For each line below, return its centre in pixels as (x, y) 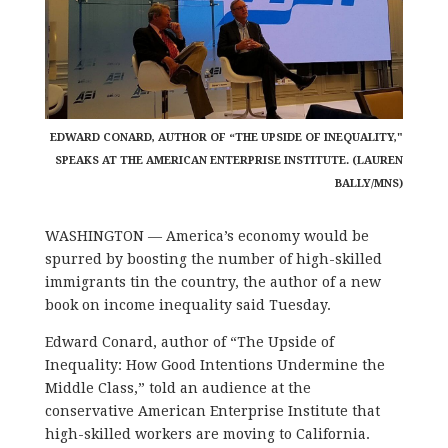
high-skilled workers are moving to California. (207, 433)
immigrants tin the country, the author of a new (212, 281)
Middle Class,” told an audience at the (177, 387)
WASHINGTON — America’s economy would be (206, 235)
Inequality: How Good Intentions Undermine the (214, 364)
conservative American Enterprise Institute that (212, 410)
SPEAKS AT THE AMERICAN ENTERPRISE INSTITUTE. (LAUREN (229, 160)
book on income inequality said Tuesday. (187, 304)
